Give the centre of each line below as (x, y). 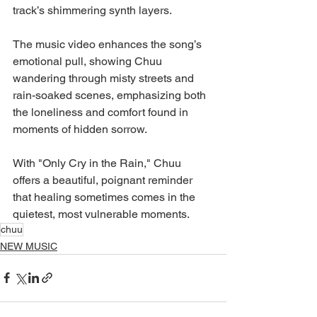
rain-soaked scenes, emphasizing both (111, 95)
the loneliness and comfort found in (102, 112)
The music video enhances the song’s (109, 44)
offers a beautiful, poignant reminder (104, 180)
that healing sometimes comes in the (105, 197)
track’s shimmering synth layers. (92, 10)
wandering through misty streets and (105, 78)
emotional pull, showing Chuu (89, 61)
